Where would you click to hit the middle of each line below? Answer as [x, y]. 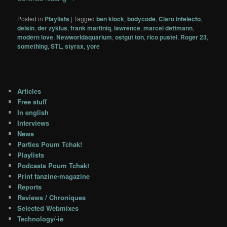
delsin [26, 28]
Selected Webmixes [48, 208]
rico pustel [162, 37]
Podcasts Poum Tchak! [53, 165]
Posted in [30, 19]
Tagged [85, 19]
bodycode [142, 19]
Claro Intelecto [180, 19]
